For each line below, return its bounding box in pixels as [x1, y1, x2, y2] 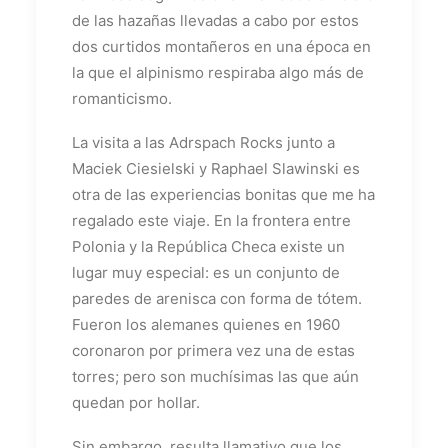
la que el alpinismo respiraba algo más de [72, 62, 364, 82]
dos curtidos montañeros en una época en [72, 36, 371, 56]
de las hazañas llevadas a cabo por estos [72, 10, 359, 30]
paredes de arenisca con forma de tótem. [72, 288, 362, 308]
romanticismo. [72, 88, 172, 108]
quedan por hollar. [72, 392, 200, 412]
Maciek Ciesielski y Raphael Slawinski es [72, 158, 360, 178]
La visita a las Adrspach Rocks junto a [72, 132, 335, 152]
